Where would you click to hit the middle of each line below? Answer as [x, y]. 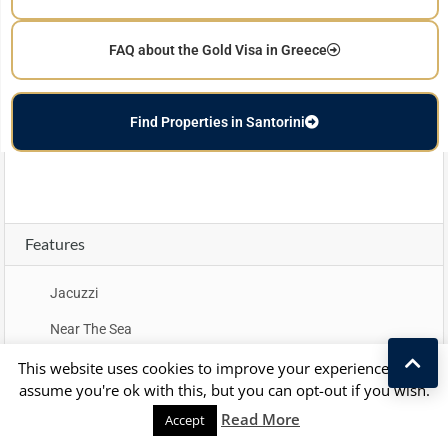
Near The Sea [91, 328]
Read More [260, 419]
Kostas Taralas [117, 413]
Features [55, 243]
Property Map [95, 426]
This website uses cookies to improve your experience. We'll [224, 368]
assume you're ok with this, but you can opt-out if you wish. [224, 390]
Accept [185, 420]
